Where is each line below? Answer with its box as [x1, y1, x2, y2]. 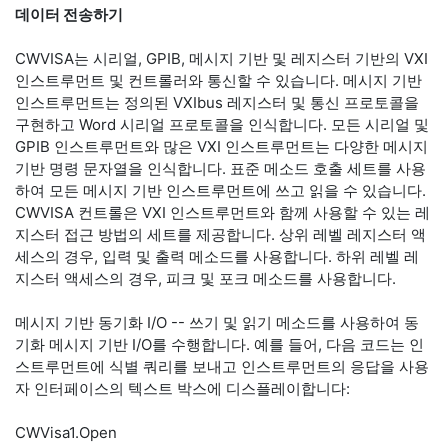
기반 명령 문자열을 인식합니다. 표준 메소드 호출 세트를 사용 [15, 159, 426, 178]
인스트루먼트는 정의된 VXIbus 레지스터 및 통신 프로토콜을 [15, 93, 419, 112]
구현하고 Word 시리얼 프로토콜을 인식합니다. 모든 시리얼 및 [15, 115, 429, 134]
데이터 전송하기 [15, 5, 123, 24]
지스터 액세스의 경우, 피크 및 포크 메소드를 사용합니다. [15, 269, 396, 288]
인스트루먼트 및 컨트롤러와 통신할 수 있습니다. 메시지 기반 [15, 71, 422, 90]
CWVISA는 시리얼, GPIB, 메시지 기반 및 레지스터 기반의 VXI [15, 49, 428, 68]
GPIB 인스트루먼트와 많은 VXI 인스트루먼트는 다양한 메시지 [15, 137, 428, 156]
